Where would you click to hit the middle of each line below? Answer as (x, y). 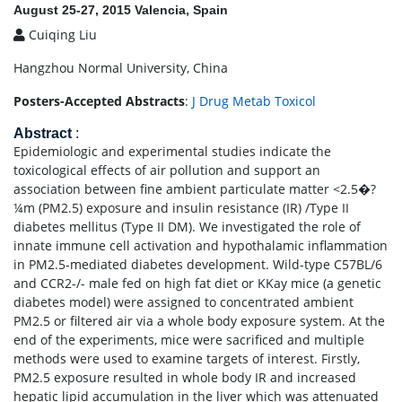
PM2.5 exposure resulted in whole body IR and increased (185, 377)
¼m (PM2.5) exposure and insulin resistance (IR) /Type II (181, 208)
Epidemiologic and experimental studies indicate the (172, 151)
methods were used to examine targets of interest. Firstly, (187, 358)
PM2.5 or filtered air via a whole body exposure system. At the (199, 321)
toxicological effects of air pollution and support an (167, 170)
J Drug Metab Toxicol (254, 101)
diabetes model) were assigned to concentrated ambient (184, 302)
